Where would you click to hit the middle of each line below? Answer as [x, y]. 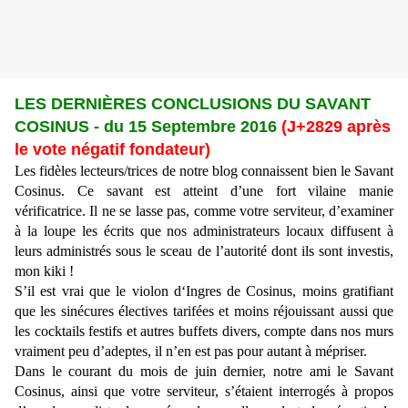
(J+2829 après [336, 127]
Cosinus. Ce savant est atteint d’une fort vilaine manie [204, 191]
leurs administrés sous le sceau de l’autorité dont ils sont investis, [204, 251]
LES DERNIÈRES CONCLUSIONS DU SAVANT [193, 104]
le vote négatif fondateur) [112, 150]
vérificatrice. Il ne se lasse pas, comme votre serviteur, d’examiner [204, 211]
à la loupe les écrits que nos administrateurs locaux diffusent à [204, 231]
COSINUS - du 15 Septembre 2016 [148, 127]
